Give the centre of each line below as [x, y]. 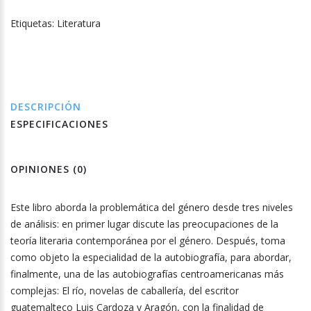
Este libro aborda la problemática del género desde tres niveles [152, 208]
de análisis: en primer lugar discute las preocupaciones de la [144, 224]
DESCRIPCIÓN [46, 107]
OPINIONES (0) [49, 169]
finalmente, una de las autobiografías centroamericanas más [147, 274]
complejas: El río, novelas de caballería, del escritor [125, 291]
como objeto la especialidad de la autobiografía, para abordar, [151, 258]
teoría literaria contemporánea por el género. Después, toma [148, 241]
